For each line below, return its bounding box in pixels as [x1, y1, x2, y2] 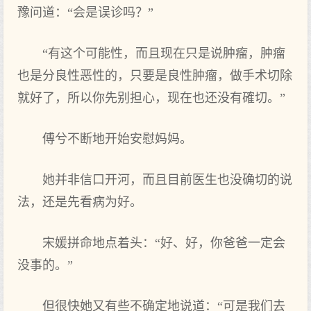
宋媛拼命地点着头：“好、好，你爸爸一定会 [42, 236, 285, 250]
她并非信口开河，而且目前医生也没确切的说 [42, 173, 292, 187]
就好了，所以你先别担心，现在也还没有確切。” [17, 91, 285, 105]
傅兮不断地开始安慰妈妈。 [42, 132, 192, 146]
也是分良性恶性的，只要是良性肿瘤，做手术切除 [17, 69, 292, 83]
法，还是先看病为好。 [17, 195, 142, 209]
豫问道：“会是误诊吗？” [17, 6, 153, 19]
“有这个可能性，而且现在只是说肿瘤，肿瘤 [42, 47, 285, 60]
